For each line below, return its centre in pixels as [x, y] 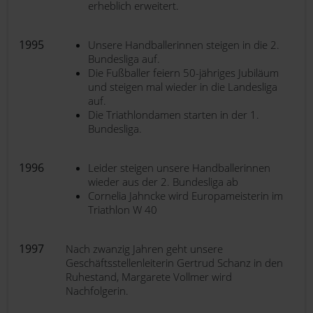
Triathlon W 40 [123, 210]
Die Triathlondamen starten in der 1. [174, 115]
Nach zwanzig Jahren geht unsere [144, 249]
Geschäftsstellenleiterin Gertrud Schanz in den [174, 263]
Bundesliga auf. [124, 59]
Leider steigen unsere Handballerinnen [179, 168]
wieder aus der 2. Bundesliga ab [163, 182]
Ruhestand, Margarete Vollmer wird [149, 277]
